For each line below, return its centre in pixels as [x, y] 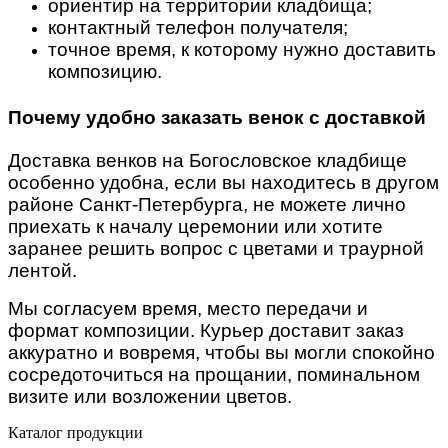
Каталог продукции [75, 432]
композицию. [105, 71]
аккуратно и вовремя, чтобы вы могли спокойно [221, 352]
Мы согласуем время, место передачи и [188, 308]
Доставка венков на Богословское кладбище [207, 160]
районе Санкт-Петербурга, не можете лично [207, 204]
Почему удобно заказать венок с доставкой [217, 117]
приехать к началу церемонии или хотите [195, 226]
